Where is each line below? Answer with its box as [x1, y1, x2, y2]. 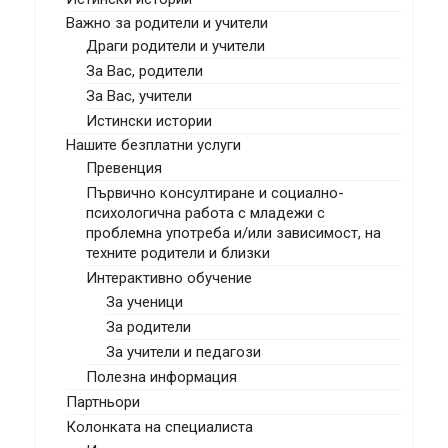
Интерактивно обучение [86, 269, 252, 287]
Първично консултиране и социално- [86, 184, 344, 202]
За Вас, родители [86, 62, 203, 80]
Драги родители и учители [86, 37, 265, 55]
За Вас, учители [86, 87, 192, 105]
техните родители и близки [86, 244, 270, 262]
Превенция [86, 159, 162, 177]
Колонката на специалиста [66, 418, 253, 436]
